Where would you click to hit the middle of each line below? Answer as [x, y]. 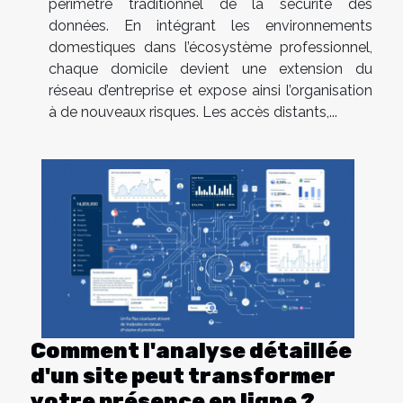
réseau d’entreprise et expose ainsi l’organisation [210, 91]
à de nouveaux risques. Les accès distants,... [193, 112]
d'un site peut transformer [183, 376]
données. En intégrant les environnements [210, 26]
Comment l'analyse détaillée [191, 351]
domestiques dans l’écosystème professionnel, [210, 48]
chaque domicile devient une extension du [210, 69]
